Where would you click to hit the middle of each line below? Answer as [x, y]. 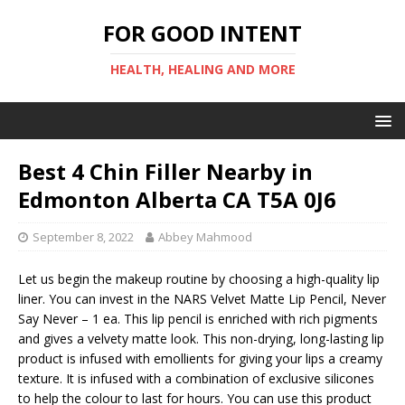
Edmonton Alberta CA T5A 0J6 [177, 199]
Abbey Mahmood [205, 237]
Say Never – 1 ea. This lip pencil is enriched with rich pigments [198, 319]
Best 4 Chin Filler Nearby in [165, 171]
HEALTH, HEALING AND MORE [202, 69]
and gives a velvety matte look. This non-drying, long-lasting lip [201, 339]
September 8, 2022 [83, 237]
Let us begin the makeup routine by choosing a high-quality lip [199, 279]
